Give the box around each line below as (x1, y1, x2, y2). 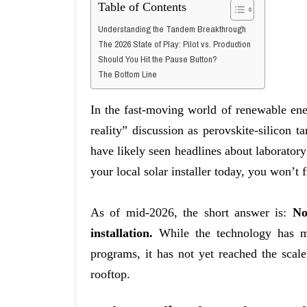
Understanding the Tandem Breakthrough (98, 23, 246, 35)
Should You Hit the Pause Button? (98, 53, 217, 65)
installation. (90, 226, 153, 240)
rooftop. (90, 267, 130, 281)
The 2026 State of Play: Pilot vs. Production (98, 38, 251, 50)
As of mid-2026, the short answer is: (90, 206, 293, 219)
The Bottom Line (98, 68, 157, 80)
